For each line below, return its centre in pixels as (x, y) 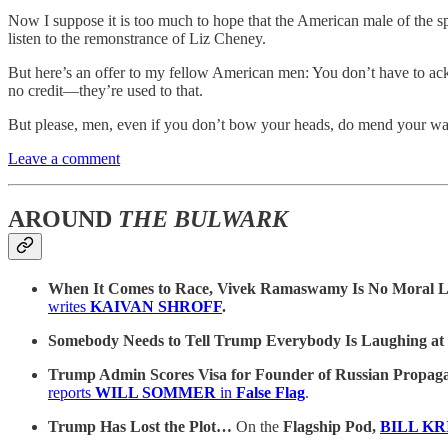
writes (69, 306)
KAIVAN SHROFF (156, 306)
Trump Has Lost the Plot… (142, 426)
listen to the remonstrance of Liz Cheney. (137, 38)
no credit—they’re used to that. (105, 90)
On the (259, 426)
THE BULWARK (203, 218)
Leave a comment (64, 158)
